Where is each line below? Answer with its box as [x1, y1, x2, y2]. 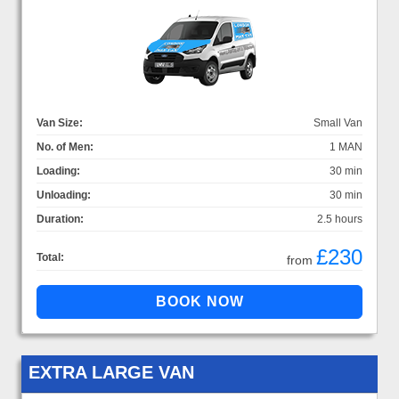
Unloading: [37, 188, 91, 201]
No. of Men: [37, 140, 94, 153]
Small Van [313, 116, 362, 129]
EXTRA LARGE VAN [28, 362, 194, 382]
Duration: [37, 212, 84, 225]
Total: [37, 250, 64, 264]
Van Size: [37, 116, 83, 129]
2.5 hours [317, 212, 362, 225]
